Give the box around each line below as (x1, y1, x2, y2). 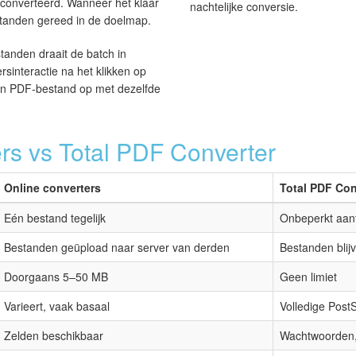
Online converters (4, 180, 101, 196)
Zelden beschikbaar (4, 327, 103, 344)
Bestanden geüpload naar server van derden (4, 239, 230, 256)
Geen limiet (280, 269, 337, 285)
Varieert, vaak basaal (4, 298, 110, 315)
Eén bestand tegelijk (4, 210, 106, 226)
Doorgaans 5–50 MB (4, 269, 108, 285)
